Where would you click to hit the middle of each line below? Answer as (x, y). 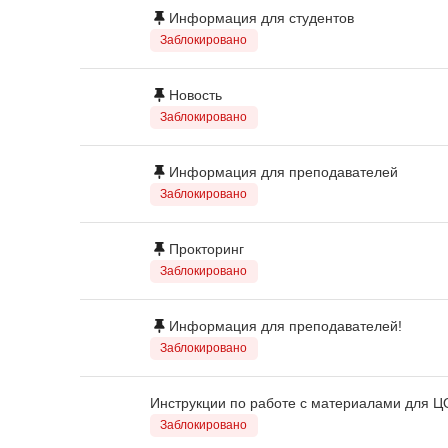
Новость (196, 94)
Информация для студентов (262, 17)
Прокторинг (207, 248)
